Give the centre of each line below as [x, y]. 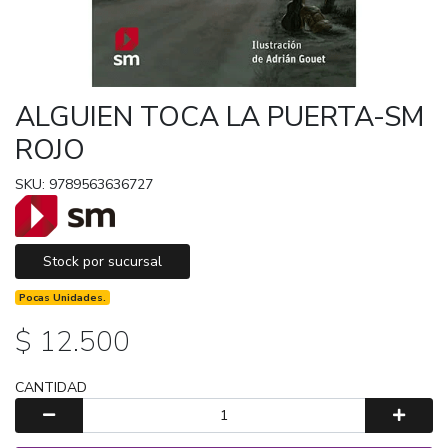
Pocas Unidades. [63, 297]
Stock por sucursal [102, 261]
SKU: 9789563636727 [84, 184]
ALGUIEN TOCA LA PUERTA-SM [219, 116]
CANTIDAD [51, 387]
